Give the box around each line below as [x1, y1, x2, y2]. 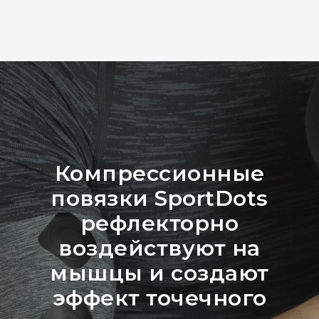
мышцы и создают [50, 260, 269, 287]
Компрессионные [54, 160, 265, 187]
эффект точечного [52, 285, 267, 312]
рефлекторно [80, 210, 239, 237]
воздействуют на [58, 235, 261, 262]
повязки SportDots [51, 185, 268, 212]
